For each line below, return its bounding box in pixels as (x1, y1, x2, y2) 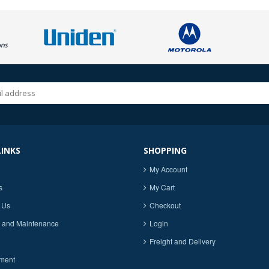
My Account (150, 164, 187, 174)
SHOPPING (144, 145, 187, 156)
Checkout (150, 200, 181, 210)
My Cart (150, 182, 175, 192)
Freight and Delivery (150, 236, 216, 246)
